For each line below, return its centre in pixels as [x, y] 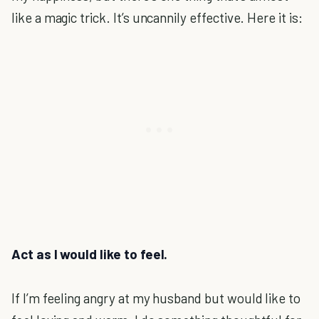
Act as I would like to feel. [90, 254]
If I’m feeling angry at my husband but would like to [156, 298]
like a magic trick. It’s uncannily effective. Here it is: [157, 17]
